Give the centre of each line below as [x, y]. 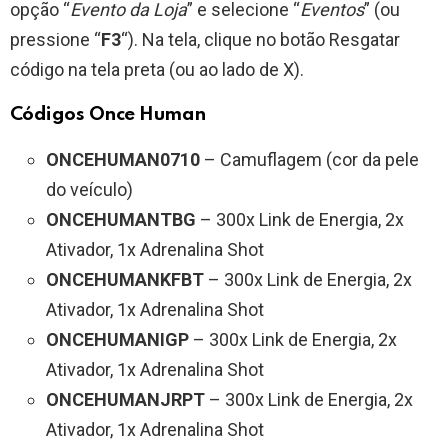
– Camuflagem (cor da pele [309, 160]
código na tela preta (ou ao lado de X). [157, 70]
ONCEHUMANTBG [121, 220]
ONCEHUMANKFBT [125, 280]
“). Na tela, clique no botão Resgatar [260, 40]
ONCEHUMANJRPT [125, 400]
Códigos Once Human [108, 115]
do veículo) [89, 190]
